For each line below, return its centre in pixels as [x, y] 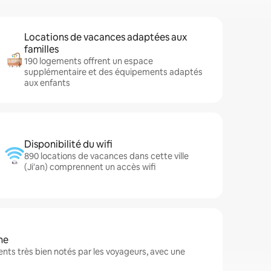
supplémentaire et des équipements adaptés [113, 72]
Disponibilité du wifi [68, 144]
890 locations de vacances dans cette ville [106, 156]
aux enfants [47, 83]
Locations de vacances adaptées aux [106, 37]
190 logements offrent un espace [89, 61]
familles [41, 49]
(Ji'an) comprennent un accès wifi [90, 167]
